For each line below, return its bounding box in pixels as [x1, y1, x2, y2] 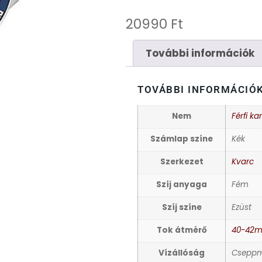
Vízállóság [158, 247, 205, 259]
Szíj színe [161, 202, 202, 213]
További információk [145, 46, 254, 60]
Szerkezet [160, 156, 204, 168]
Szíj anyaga [156, 179, 208, 191]
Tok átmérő [156, 225, 207, 236]
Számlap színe [150, 133, 213, 145]
